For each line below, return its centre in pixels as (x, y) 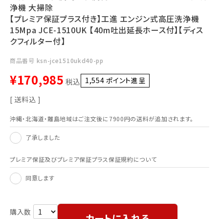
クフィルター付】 (38, 41)
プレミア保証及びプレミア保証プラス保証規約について (83, 159)
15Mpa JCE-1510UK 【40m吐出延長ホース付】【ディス (107, 30)
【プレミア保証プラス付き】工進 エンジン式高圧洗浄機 (105, 19)
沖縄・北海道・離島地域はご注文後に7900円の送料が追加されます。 (102, 119)
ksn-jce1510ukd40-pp (70, 60)
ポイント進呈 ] (128, 80)
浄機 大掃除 (32, 7)
